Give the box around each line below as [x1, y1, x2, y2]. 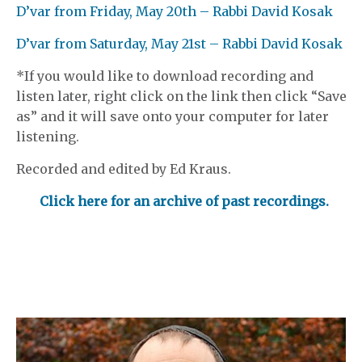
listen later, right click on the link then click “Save [16, 88, 347, 104]
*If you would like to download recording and [16, 68, 314, 84]
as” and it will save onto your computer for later [16, 108, 329, 124]
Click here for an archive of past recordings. [40, 193, 329, 209]
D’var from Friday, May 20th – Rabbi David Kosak [16, 3, 333, 19]
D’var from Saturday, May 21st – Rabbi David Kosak [16, 36, 343, 52]
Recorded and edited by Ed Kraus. [16, 161, 231, 177]
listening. [16, 128, 79, 145]
